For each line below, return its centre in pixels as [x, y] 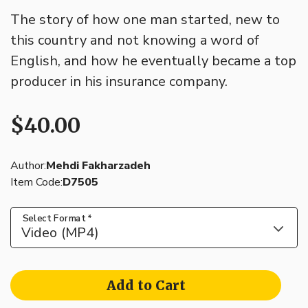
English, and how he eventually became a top [153, 61]
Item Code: [36, 183]
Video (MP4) [60, 233]
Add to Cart [146, 286]
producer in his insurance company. [119, 82]
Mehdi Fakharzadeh [98, 166]
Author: [28, 166]
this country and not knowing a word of [135, 41]
